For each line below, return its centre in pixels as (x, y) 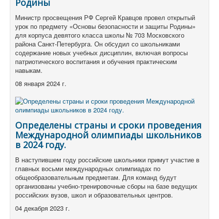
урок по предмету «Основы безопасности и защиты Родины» (105, 26)
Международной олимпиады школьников (108, 135)
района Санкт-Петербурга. (55, 44)
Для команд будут (149, 177)
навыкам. (29, 70)
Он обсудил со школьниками (137, 44)
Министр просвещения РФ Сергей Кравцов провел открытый (105, 17)
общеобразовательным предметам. (69, 177)
